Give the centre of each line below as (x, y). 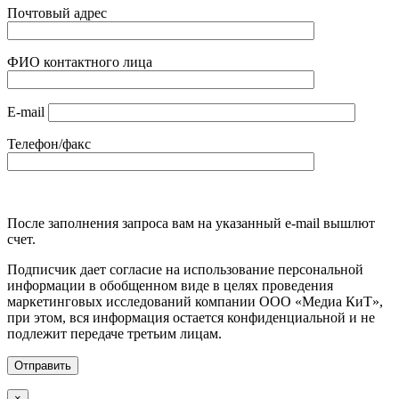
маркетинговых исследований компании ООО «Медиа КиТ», (195, 302)
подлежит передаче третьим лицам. (114, 334)
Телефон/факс (49, 144)
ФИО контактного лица (80, 62)
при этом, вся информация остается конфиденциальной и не (191, 318)
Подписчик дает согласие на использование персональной (185, 270)
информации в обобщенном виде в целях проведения (170, 286)
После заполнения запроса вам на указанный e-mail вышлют (191, 224)
